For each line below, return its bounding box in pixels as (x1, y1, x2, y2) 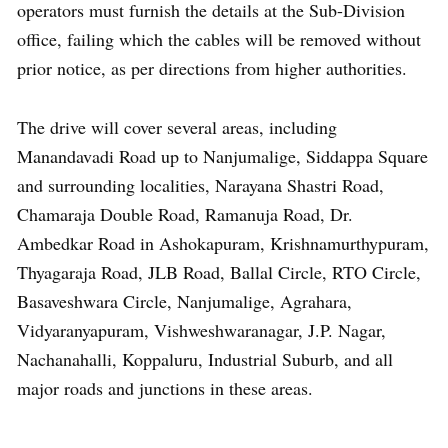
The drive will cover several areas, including (17, 115, 337, 139)
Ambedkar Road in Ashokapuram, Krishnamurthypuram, (17, 231, 429, 255)
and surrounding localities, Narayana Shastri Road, (17, 173, 384, 197)
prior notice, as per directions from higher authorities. (17, 56, 407, 80)
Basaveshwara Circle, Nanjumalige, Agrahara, (17, 289, 352, 313)
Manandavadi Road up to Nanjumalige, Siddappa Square (17, 144, 428, 168)
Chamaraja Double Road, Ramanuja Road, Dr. (17, 202, 353, 226)
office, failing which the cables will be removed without (17, 27, 421, 51)
